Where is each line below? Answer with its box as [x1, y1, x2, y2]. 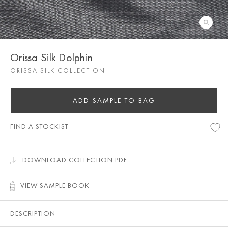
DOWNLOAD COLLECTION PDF [22, 155, 127, 164]
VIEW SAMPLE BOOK [20, 181, 90, 190]
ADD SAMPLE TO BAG [73, 96, 155, 105]
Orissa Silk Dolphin [10, 50, 93, 65]
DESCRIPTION [10, 209, 55, 218]
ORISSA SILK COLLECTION [10, 66, 105, 75]
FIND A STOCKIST [10, 122, 68, 131]
